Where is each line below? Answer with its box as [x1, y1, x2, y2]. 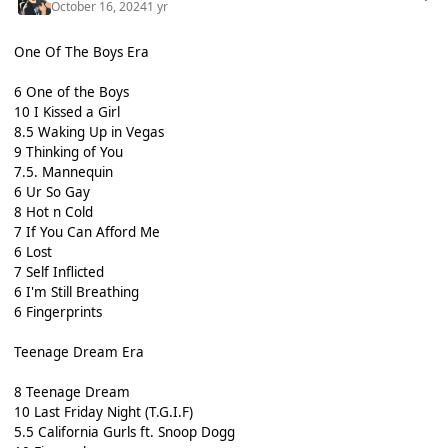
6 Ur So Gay [13, 182, 90, 201]
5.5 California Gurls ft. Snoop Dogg [13, 422, 235, 441]
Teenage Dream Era [13, 342, 144, 361]
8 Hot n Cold [13, 202, 93, 221]
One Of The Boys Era [13, 42, 149, 61]
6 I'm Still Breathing [13, 282, 139, 301]
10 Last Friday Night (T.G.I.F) [13, 402, 193, 421]
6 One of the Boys [13, 82, 129, 101]
